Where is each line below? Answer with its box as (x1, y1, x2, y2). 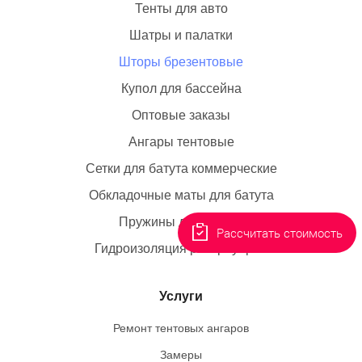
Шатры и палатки (129, 28, 233, 42)
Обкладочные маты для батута (88, 188, 274, 202)
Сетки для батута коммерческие (85, 162, 277, 175)
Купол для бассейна (120, 82, 242, 95)
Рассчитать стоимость (217, 224, 343, 241)
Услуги (159, 289, 203, 303)
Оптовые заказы (132, 108, 230, 122)
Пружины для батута (119, 215, 243, 229)
